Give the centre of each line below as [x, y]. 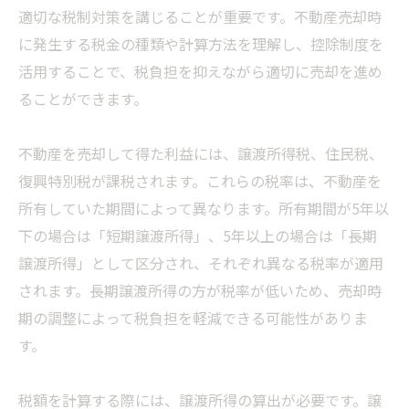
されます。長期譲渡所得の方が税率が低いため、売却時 [200, 291]
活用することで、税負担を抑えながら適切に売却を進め [200, 72]
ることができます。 [83, 99]
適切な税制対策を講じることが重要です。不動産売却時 [200, 17]
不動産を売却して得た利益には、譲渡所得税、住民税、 [201, 154]
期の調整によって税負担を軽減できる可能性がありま [193, 318]
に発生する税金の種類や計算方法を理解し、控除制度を [201, 44]
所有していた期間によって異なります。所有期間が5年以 [204, 209]
